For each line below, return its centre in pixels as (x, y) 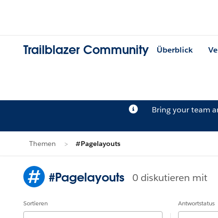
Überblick (175, 50)
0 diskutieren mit (170, 177)
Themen (43, 144)
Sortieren (36, 203)
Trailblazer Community (86, 50)
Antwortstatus (196, 203)
